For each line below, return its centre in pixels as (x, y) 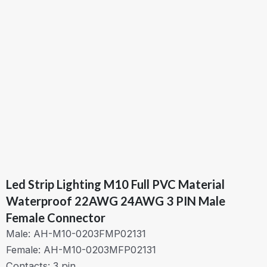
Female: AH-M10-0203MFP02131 (81, 250)
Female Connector (56, 218)
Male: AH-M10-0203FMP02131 (76, 234)
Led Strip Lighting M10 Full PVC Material (115, 184)
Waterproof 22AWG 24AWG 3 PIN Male (116, 201)
